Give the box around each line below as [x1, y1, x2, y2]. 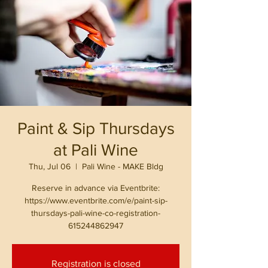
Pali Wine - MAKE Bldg [81, 162, 163, 171]
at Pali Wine [53, 141, 138, 159]
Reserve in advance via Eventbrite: [32, 183, 160, 193]
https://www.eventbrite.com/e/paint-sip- [24, 196, 167, 205]
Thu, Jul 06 [28, 162, 71, 171]
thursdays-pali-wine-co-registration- [31, 208, 160, 218]
